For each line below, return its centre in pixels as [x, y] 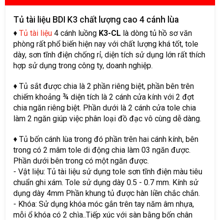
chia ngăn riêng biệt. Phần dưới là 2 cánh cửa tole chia [105, 108]
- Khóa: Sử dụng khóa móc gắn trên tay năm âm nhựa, [104, 204]
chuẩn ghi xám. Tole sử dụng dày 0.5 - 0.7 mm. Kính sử [106, 182]
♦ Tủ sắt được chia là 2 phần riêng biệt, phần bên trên [104, 86]
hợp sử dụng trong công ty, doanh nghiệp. [83, 66]
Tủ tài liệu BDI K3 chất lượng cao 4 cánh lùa [96, 20]
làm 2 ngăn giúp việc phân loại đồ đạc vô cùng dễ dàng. [107, 119]
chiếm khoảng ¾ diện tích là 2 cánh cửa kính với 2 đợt [104, 97]
